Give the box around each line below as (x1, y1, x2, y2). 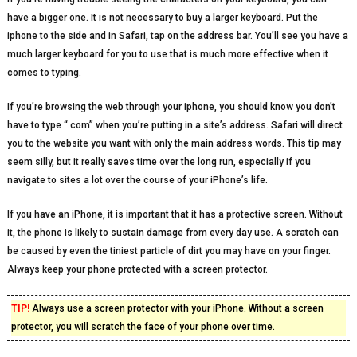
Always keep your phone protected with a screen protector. (6, 264, 268, 275)
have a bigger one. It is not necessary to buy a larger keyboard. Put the (6, 12, 318, 23)
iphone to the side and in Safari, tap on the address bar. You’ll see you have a (6, 30, 348, 41)
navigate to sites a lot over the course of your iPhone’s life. (6, 175, 268, 186)
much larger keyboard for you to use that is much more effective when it (6, 49, 328, 60)
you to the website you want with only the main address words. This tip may (6, 138, 341, 149)
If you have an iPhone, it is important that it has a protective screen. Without (6, 209, 343, 220)
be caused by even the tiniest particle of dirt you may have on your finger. (6, 245, 331, 257)
